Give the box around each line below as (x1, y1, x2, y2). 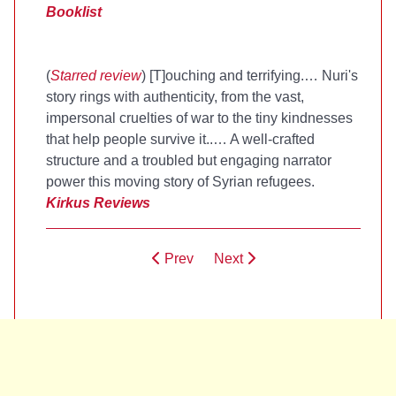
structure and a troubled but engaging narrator (46, 153, 331, 168)
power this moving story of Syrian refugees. (46, 174, 315, 189)
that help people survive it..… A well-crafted (46, 132, 315, 147)
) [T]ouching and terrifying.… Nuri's (141, 68, 358, 83)
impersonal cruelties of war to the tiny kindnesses (46, 110, 353, 126)
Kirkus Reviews (46, 195, 150, 210)
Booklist (46, 4, 102, 19)
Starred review (50, 68, 141, 83)
